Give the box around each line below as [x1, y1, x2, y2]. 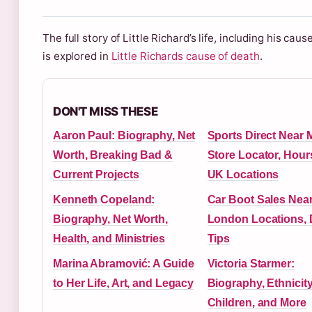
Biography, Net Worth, [53, 213, 168, 225]
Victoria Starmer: [207, 258, 295, 270]
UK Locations [207, 169, 279, 180]
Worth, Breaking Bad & [53, 149, 173, 161]
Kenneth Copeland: [53, 194, 155, 205]
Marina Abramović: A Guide [53, 258, 194, 270]
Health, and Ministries [53, 233, 165, 244]
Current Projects [53, 169, 139, 180]
